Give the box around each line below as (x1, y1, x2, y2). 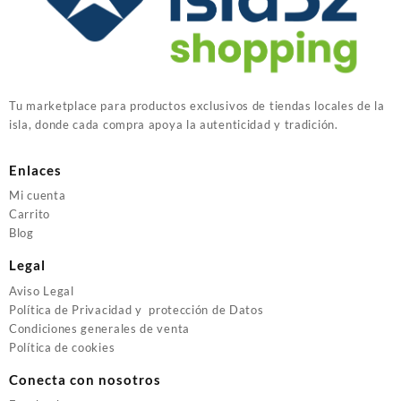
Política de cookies (9, 339, 115, 354)
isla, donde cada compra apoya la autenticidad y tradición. (9, 116, 338, 132)
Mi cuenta (9, 188, 66, 203)
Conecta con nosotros (9, 371, 161, 388)
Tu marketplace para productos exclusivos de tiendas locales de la (9, 98, 385, 113)
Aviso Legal (9, 283, 74, 298)
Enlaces (9, 161, 62, 178)
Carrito (9, 207, 50, 222)
